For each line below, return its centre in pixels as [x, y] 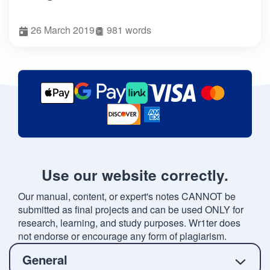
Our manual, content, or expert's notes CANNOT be [127, 196]
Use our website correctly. [135, 175]
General [45, 260]
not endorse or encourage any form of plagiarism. [122, 236]
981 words [129, 30]
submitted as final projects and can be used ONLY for [131, 210]
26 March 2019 [63, 30]
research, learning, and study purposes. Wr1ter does [129, 223]
